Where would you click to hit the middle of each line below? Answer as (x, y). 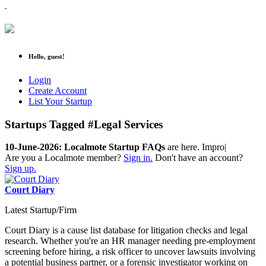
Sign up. (20, 169)
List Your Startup (60, 101)
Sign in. (138, 158)
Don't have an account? (198, 158)
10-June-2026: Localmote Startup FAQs (85, 147)
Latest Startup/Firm (41, 210)
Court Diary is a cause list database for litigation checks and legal (126, 230)
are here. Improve (199, 147)
